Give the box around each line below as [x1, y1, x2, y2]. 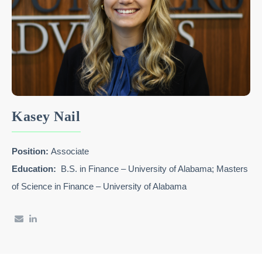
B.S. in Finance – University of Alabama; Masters [56, 164, 248, 174]
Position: [12, 146, 51, 157]
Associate [51, 146, 89, 157]
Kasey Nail [12, 109, 81, 125]
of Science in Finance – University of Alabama [12, 181, 187, 192]
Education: [12, 164, 56, 174]
